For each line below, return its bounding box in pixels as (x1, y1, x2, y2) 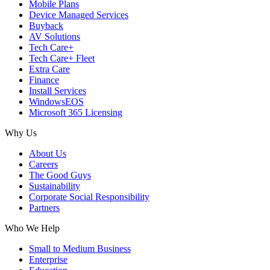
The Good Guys (29, 170, 91, 181)
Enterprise (29, 254, 67, 265)
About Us (29, 148, 66, 159)
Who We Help (5, 223, 60, 234)
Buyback (29, 20, 63, 31)
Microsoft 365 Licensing (29, 107, 122, 118)
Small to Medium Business (29, 243, 131, 254)
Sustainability (29, 181, 80, 192)
